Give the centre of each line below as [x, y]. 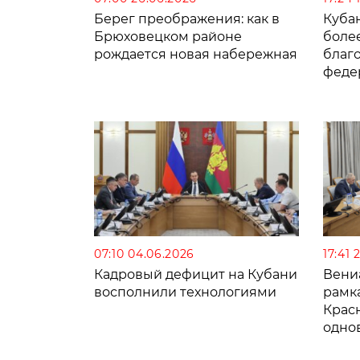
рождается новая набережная [196, 54]
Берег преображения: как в [187, 18]
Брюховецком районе [168, 36]
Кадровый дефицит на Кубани [196, 275]
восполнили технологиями [185, 292]
